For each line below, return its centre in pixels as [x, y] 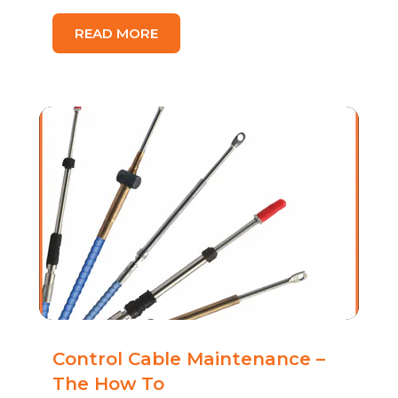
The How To [108, 384]
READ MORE [116, 33]
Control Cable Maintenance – [189, 359]
